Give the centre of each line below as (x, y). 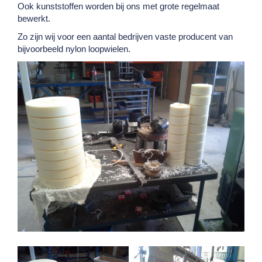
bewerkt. (34, 18)
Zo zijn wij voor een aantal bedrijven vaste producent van (125, 37)
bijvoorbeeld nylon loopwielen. (74, 49)
